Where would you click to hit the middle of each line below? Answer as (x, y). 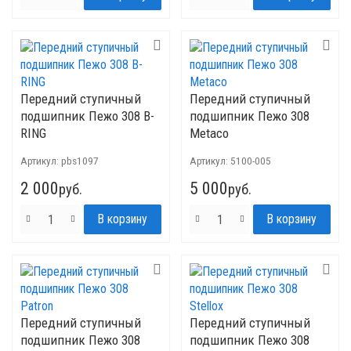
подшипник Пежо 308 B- (87, 116)
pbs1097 (80, 161)
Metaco (209, 133)
